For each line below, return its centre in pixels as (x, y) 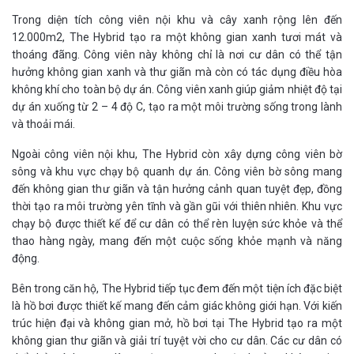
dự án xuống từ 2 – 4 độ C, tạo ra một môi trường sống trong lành (177, 107)
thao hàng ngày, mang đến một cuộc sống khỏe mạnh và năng (177, 241)
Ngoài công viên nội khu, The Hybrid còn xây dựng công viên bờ (177, 154)
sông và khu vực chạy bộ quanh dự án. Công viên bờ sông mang (177, 172)
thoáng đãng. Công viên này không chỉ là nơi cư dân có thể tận (177, 55)
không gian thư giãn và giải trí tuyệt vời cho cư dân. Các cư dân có (177, 341)
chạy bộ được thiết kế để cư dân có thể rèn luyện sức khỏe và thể (177, 224)
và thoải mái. (43, 124)
